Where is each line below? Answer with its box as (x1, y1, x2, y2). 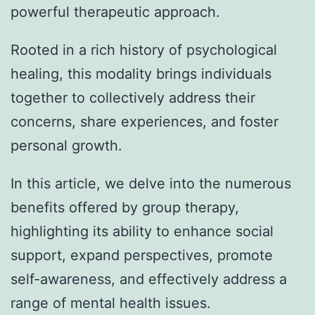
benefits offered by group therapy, (11, 198, 239, 216)
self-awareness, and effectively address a (11, 270, 287, 288)
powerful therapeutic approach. (11, 3, 220, 20)
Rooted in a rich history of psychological (11, 41, 277, 58)
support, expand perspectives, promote (11, 246, 273, 264)
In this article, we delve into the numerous (11, 174, 291, 192)
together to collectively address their (11, 89, 255, 106)
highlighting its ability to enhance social (11, 222, 274, 240)
